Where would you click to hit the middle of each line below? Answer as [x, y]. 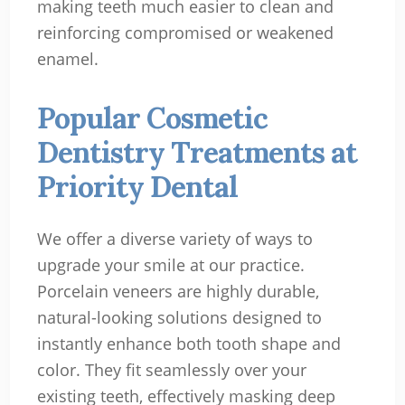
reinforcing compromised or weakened [185, 32]
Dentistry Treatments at [197, 152]
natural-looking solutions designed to [179, 317]
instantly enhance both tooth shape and [188, 343]
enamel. [67, 58]
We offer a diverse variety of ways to [174, 238]
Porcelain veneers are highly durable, [178, 291]
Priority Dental [137, 186]
